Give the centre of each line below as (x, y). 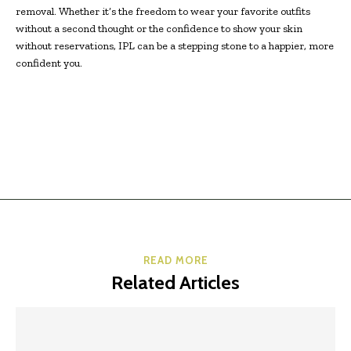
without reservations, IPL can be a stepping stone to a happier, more (175, 45)
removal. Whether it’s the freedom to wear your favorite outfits (163, 11)
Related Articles (175, 282)
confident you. (49, 63)
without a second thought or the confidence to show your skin (159, 28)
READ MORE (175, 260)
